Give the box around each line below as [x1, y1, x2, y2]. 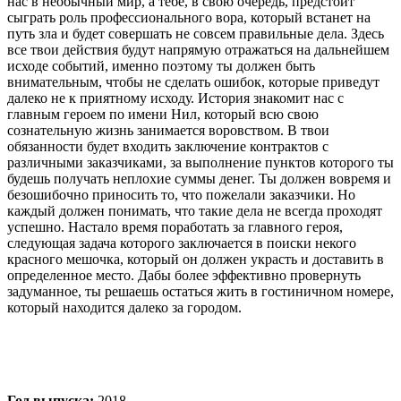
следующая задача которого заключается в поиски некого [7, 235, 356, 251]
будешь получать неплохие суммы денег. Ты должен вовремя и [7, 170, 391, 186]
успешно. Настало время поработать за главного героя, [7, 218, 343, 235]
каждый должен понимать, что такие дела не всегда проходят [7, 202, 382, 218]
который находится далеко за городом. [7, 299, 242, 315]
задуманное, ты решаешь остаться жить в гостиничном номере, [7, 283, 394, 299]
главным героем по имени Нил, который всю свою [7, 106, 319, 122]
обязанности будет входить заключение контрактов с [7, 138, 328, 154]
